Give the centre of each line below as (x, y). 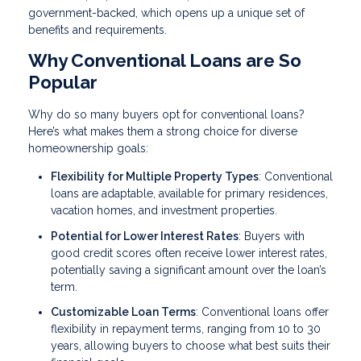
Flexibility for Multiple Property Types (155, 177)
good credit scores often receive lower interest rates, (189, 253)
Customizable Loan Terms (123, 312)
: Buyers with (272, 236)
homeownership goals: (88, 149)
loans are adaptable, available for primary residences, (189, 194)
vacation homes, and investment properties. (164, 211)
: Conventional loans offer (262, 312)
